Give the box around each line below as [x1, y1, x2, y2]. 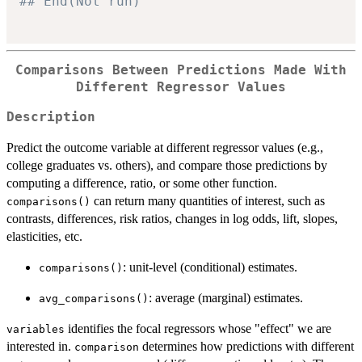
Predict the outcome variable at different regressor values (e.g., [6, 140, 323, 154]
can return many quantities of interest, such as [90, 193, 325, 208]
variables [6, 322, 65, 335]
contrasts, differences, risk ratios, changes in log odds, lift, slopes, [6, 211, 338, 225]
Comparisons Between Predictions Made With [15, 63, 347, 78]
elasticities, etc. [6, 229, 82, 243]
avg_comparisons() [39, 292, 149, 305]
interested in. [6, 339, 74, 353]
